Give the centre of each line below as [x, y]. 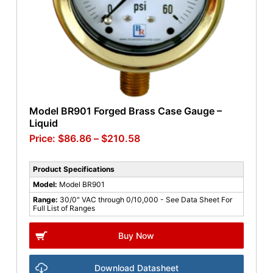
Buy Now [136, 236]
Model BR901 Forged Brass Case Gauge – [125, 111]
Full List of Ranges [64, 208]
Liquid [43, 123]
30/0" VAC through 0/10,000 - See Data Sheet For [146, 200]
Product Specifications [73, 169]
